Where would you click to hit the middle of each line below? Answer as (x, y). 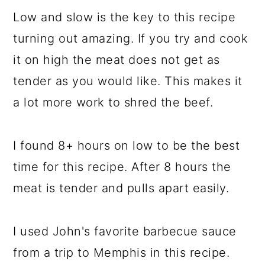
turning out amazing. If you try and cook (131, 38)
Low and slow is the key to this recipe (125, 17)
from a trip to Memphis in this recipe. (122, 253)
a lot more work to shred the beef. (113, 102)
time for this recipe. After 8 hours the (122, 167)
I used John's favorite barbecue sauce (125, 231)
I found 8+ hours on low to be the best (127, 146)
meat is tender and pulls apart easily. (121, 188)
